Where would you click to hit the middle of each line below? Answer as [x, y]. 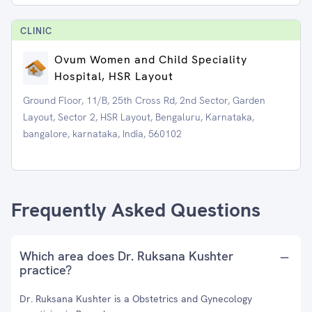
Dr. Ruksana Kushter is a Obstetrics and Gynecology [136, 299]
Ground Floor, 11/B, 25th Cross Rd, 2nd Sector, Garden [144, 100]
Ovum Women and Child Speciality [150, 60]
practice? [46, 270]
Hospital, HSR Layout [114, 76]
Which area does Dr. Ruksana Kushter [126, 256]
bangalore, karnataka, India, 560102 [102, 134]
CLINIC [36, 31]
